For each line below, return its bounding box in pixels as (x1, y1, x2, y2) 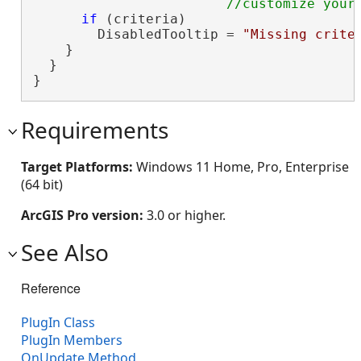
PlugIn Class (21, 313, 95, 332)
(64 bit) (21, 176, 63, 193)
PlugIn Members (21, 331, 122, 350)
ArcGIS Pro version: (21, 206, 147, 224)
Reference (21, 279, 81, 297)
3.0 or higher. (147, 206, 226, 224)
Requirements (21, 114, 168, 145)
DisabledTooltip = (32, 27, 243, 42)
